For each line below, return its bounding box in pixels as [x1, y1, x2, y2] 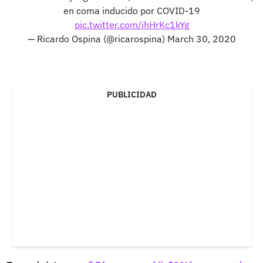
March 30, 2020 [167, 32, 236, 45]
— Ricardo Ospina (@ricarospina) [27, 32, 167, 45]
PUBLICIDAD [106, 89, 157, 100]
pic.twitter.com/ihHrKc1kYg [74, 18, 189, 31]
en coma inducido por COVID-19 [63, 4, 200, 16]
